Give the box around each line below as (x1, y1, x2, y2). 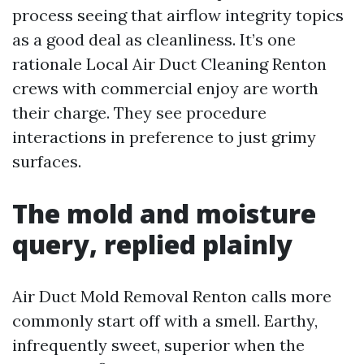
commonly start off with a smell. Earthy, (12, 310, 318, 331)
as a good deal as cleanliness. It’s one (12, 29, 296, 50)
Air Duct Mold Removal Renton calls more (12, 286, 331, 306)
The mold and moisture (12, 196, 316, 231)
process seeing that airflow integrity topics (12, 5, 344, 25)
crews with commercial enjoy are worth (12, 78, 318, 98)
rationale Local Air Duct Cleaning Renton (12, 54, 327, 74)
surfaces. (12, 151, 81, 171)
